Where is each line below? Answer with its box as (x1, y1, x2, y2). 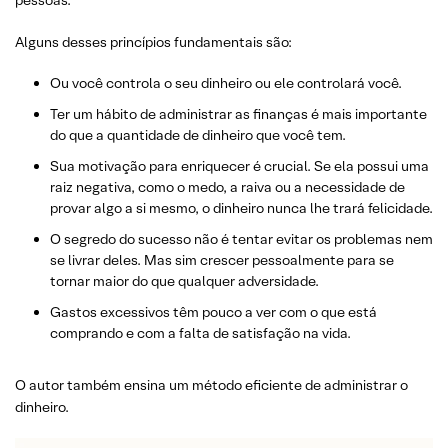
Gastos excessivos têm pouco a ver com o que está (50, 303, 377, 322)
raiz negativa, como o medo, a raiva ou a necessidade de (50, 178, 405, 197)
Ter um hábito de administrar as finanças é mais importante (50, 105, 427, 124)
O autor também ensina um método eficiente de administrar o (15, 376, 408, 395)
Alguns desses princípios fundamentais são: (15, 33, 292, 52)
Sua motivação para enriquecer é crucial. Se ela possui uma (50, 157, 429, 176)
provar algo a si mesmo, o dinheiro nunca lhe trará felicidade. (50, 199, 433, 218)
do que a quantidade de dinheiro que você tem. (50, 126, 346, 145)
